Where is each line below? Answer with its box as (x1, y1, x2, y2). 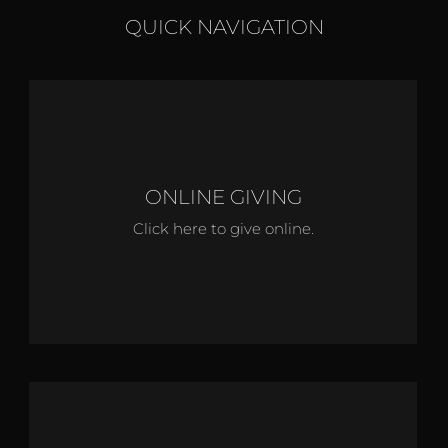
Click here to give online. (132, 218, 314, 238)
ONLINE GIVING (144, 184, 302, 209)
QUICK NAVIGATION (124, 14, 324, 39)
